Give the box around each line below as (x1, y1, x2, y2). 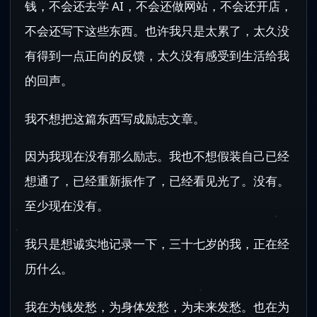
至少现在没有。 (25, 197, 109, 214)
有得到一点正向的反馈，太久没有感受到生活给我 (25, 47, 289, 64)
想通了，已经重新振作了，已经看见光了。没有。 (25, 173, 289, 190)
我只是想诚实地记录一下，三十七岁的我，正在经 (25, 235, 289, 252)
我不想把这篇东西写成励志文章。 (25, 110, 205, 127)
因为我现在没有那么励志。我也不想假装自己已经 (25, 148, 289, 165)
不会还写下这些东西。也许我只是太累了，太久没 (25, 22, 289, 39)
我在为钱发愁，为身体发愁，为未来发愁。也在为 (25, 298, 289, 315)
